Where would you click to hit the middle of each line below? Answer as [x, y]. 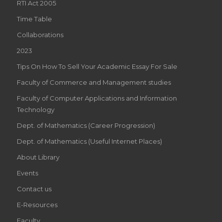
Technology [35, 110]
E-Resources [37, 205]
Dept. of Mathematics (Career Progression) [86, 126]
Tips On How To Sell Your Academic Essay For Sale [97, 67]
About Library [38, 157]
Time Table [34, 19]
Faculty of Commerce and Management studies [94, 83]
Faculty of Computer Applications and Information [97, 98]
